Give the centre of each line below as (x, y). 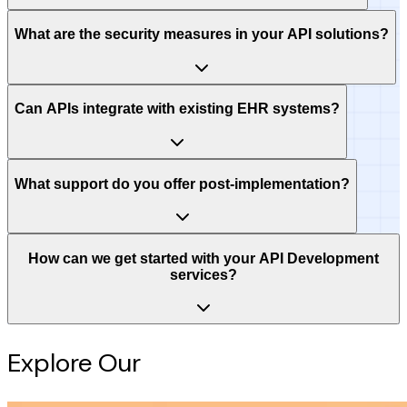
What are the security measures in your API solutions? (202, 35)
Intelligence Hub (239, 362)
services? (203, 274)
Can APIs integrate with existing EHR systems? (177, 109)
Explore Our (77, 362)
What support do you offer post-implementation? (182, 184)
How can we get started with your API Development (203, 258)
